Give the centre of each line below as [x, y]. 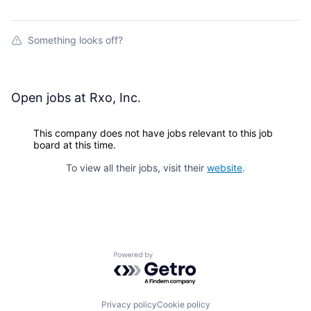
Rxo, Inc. [115, 98]
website [225, 168]
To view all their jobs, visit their [136, 168]
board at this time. [75, 145]
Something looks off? [75, 40]
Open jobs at [50, 98]
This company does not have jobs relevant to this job [153, 133]
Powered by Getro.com [174, 258]
